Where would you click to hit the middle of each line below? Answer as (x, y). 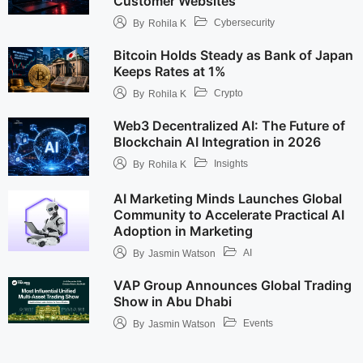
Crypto (228, 93)
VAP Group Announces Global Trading (232, 286)
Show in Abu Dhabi (172, 302)
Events (258, 323)
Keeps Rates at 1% (169, 71)
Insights (231, 163)
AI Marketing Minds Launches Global (227, 199)
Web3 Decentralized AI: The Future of (229, 126)
